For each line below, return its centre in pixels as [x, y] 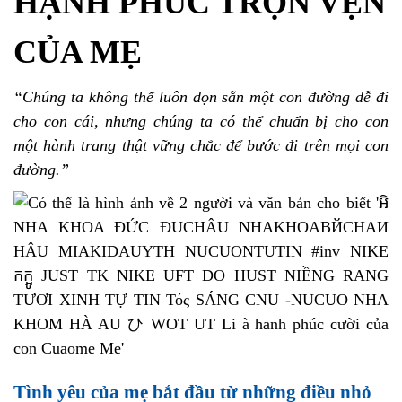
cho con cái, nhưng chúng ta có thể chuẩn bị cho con [201, 121]
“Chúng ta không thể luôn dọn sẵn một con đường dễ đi [201, 97]
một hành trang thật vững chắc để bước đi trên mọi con [201, 145]
